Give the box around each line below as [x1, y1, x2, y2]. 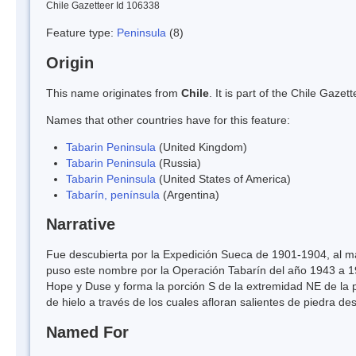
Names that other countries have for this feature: [46, 113, 290, 126]
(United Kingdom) [156, 140, 247, 153]
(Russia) [156, 156, 201, 169]
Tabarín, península [66, 188, 160, 201]
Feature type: [46, 25, 117, 39]
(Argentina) [160, 188, 219, 201]
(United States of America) [156, 172, 291, 185]
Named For [46, 323, 129, 342]
